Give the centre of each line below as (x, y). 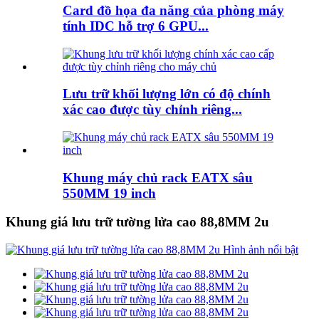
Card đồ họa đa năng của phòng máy (173, 10)
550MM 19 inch (109, 193)
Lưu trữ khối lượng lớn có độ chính (167, 94)
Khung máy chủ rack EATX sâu (158, 177)
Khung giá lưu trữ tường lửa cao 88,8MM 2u (137, 222)
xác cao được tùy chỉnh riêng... (152, 110)
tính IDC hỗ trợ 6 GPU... (136, 26)
